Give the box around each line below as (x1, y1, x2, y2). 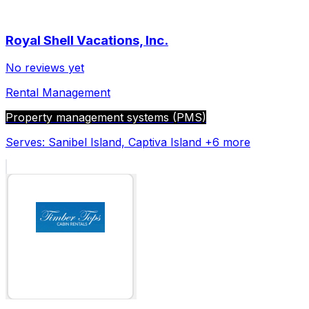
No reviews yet (6, 61, 84, 75)
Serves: (6, 135, 48, 150)
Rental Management (6, 86, 110, 100)
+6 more (201, 135, 250, 150)
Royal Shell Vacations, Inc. (6, 32, 168, 48)
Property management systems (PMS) (6, 110, 206, 125)
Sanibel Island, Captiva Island (48, 135, 201, 150)
